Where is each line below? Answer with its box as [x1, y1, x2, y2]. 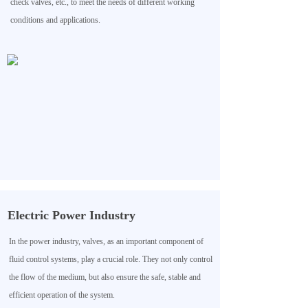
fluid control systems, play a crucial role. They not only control [9, 254, 212, 264]
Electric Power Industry [8, 208, 135, 222]
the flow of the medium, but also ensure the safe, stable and [9, 272, 201, 282]
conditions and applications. [10, 15, 100, 25]
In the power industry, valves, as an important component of [9, 236, 203, 246]
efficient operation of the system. [9, 290, 115, 300]
